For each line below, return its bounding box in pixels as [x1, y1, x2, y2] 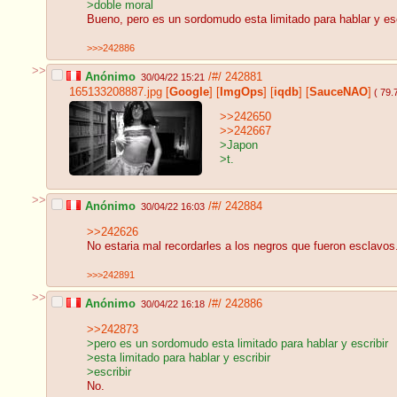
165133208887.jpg [69, 85, 162, 98]
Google [169, 85, 209, 98]
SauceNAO [309, 85, 368, 98]
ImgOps [220, 85, 263, 98]
